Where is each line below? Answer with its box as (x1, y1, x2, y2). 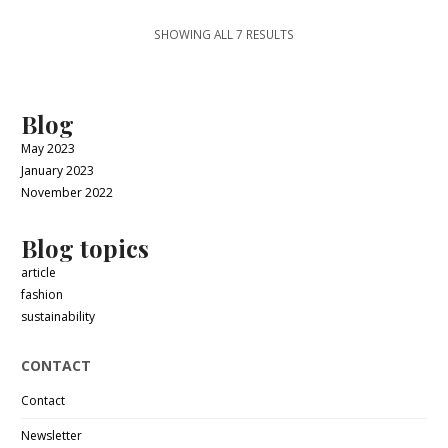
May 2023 (21, 140, 76, 158)
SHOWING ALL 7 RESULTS (154, 26, 294, 43)
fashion (21, 286, 64, 304)
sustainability (21, 308, 96, 326)
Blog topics (21, 232, 150, 265)
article (21, 264, 57, 282)
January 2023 (21, 162, 95, 180)
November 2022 (21, 184, 114, 202)
